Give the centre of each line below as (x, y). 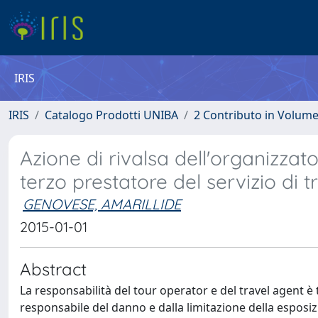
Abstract (53, 269)
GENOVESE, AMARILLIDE (102, 204)
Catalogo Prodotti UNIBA (111, 115)
